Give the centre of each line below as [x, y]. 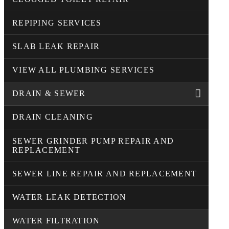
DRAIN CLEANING [53, 117]
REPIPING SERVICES [57, 22]
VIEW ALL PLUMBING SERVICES [84, 70]
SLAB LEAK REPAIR [56, 46]
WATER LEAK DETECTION [70, 197]
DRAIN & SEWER [49, 94]
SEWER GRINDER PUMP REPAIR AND [93, 141]
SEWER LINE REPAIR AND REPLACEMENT [105, 173]
